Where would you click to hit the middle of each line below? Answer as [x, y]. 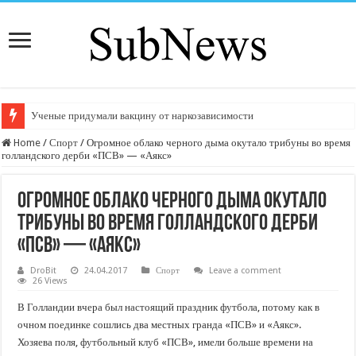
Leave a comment [246, 271]
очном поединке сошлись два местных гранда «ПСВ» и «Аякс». [160, 325]
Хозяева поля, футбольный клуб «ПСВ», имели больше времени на [166, 342]
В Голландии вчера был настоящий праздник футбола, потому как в [169, 307]
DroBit [44, 271]
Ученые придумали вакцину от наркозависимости [143, 116]
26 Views [50, 281]
